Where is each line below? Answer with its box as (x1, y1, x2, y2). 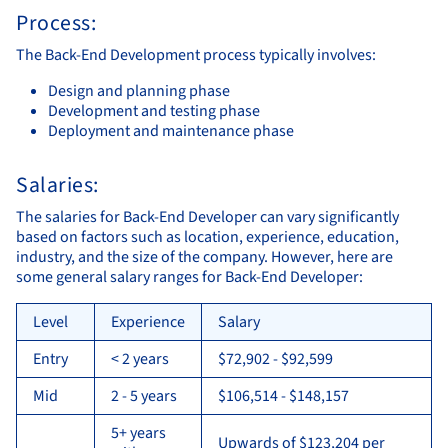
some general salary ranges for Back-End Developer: (16, 265, 363, 288)
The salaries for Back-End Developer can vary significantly (16, 205, 399, 228)
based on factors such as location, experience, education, (16, 225, 399, 248)
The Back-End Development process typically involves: (16, 43, 376, 66)
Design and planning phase (48, 79, 230, 102)
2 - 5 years (111, 384, 177, 407)
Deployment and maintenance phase (48, 119, 294, 142)
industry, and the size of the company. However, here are (16, 245, 393, 268)
